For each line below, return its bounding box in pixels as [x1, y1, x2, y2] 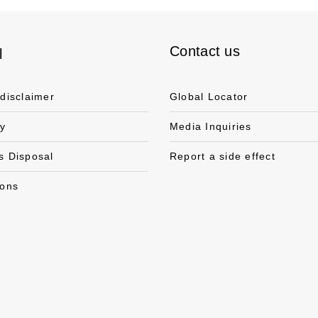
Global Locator [170, 91, 248, 102]
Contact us [170, 43, 240, 59]
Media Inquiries [170, 121, 252, 132]
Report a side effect [170, 150, 275, 162]
